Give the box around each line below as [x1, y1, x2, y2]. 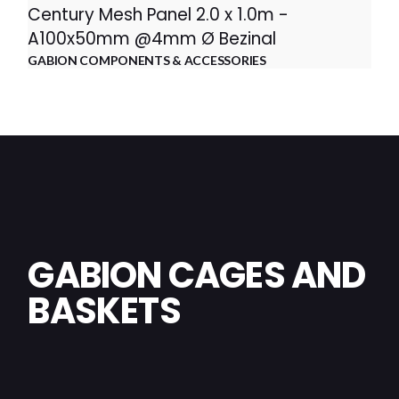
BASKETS [28, 285, 181, 336]
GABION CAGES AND [28, 249, 366, 300]
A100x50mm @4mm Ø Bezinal [28, 26, 277, 51]
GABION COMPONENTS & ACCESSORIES [28, 52, 266, 68]
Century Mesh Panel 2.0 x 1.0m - [28, 2, 289, 27]
